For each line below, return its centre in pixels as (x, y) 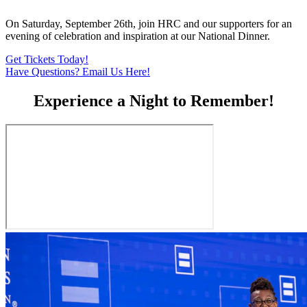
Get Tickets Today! (47, 59)
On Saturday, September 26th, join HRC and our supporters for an (149, 23)
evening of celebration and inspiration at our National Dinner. (138, 36)
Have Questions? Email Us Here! (78, 71)
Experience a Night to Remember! (153, 100)
